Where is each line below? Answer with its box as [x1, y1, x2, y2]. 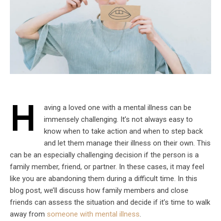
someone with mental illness [47, 209, 140, 219]
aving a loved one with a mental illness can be [44, 103, 191, 112]
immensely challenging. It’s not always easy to [44, 114, 193, 124]
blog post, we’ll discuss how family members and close [10, 185, 188, 195]
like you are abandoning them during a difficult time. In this [10, 174, 197, 183]
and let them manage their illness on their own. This [44, 138, 211, 147]
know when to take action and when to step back [44, 126, 203, 136]
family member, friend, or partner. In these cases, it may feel [10, 162, 204, 171]
